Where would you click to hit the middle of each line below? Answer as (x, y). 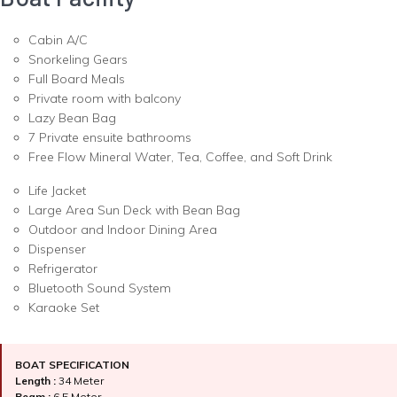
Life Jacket (57, 191)
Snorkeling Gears (80, 60)
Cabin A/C (60, 40)
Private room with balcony (106, 99)
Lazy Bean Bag (74, 118)
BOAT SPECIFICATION (72, 365)
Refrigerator (65, 269)
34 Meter (82, 381)
